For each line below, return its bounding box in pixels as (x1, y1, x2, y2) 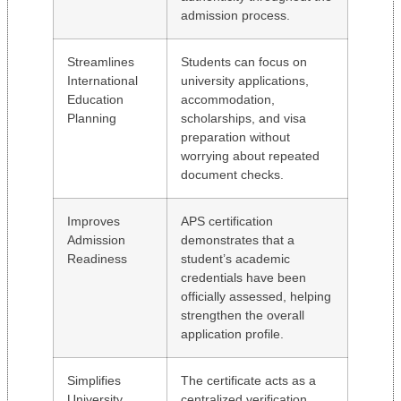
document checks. (181, 166, 284, 182)
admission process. (181, 7, 290, 22)
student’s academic (181, 251, 290, 266)
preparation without (181, 129, 290, 144)
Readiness (67, 251, 127, 266)
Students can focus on (181, 54, 307, 69)
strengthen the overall (181, 307, 304, 322)
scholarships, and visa (181, 110, 306, 125)
